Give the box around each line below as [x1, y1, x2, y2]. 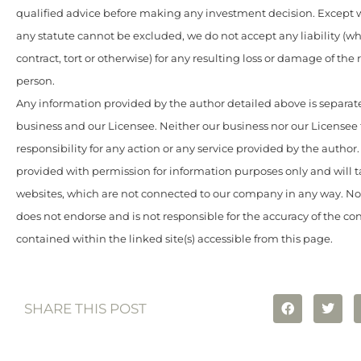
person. [16, 74, 55, 87]
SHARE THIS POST [24, 300, 147, 317]
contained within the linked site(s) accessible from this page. [16, 232, 333, 245]
